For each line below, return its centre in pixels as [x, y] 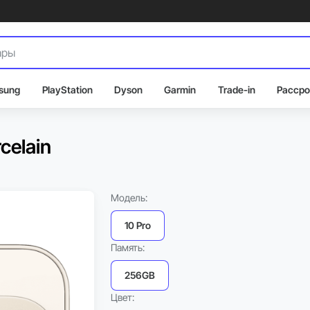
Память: [128, 247]
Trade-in [236, 90]
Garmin [180, 90]
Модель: [129, 198]
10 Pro [138, 225]
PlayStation [67, 90]
